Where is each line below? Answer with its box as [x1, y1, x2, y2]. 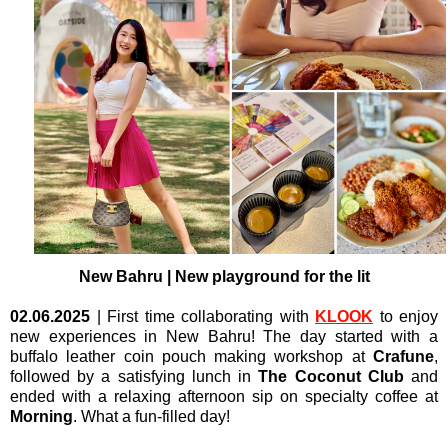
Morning [10, 408, 73, 426]
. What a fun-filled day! [73, 408, 230, 426]
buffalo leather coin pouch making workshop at [10, 348, 373, 366]
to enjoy [373, 308, 438, 326]
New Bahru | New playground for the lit [78, 268, 370, 286]
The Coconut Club [258, 368, 404, 386]
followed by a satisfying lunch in [10, 368, 259, 386]
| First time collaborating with [90, 308, 315, 326]
